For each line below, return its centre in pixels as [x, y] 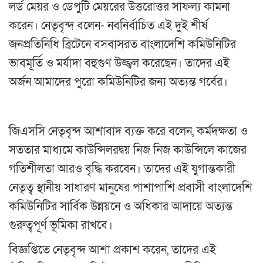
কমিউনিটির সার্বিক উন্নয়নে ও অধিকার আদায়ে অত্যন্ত [121, 206]
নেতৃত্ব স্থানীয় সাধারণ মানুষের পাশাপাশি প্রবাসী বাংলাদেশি [131, 188]
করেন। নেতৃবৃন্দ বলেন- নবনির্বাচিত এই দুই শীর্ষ [108, 26]
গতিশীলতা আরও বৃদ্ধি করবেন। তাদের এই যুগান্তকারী [122, 169]
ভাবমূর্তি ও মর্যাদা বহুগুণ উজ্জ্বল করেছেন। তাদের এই [119, 63]
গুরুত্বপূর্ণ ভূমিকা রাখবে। [61, 225]
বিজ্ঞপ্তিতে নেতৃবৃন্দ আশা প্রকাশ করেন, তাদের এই [112, 250]
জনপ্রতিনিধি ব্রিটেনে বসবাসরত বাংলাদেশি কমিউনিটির [122, 44]
